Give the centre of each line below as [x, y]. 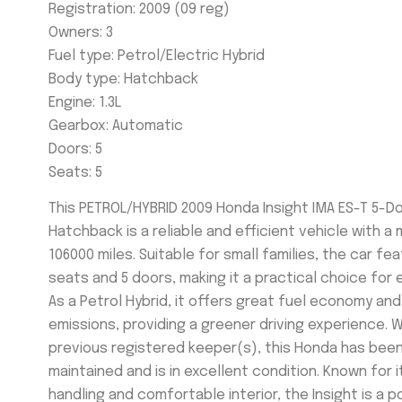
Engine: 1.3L [84, 102]
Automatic [147, 126]
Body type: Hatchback [123, 79]
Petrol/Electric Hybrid [191, 56]
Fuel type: [83, 56]
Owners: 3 [80, 32]
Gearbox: [80, 126]
